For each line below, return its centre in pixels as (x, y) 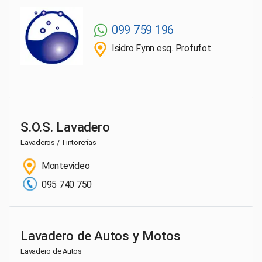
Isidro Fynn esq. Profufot (161, 48)
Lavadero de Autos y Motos (101, 235)
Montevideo (65, 166)
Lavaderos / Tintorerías (58, 142)
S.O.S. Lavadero (65, 127)
